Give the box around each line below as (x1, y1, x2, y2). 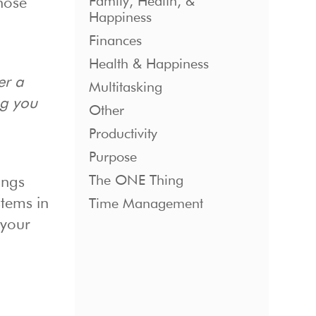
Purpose (88, 150, 137, 165)
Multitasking (88, 80, 162, 95)
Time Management (88, 197, 203, 212)
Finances (88, 34, 142, 49)
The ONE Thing (88, 174, 183, 188)
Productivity (88, 127, 157, 142)
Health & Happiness (88, 57, 209, 72)
